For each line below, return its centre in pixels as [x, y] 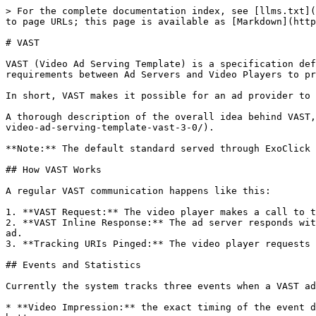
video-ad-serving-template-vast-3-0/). [110, 127]
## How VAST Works [54, 170]
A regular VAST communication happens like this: [138, 191]
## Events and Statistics [73, 265]
